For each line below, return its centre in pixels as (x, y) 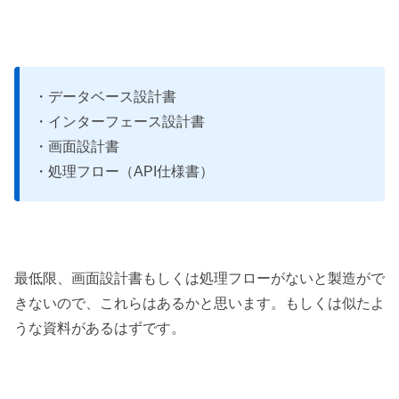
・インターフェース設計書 (119, 121)
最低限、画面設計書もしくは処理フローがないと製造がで (199, 278)
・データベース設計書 (105, 96)
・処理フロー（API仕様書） (124, 171)
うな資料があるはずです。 (100, 328)
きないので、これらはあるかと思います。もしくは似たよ (199, 303)
